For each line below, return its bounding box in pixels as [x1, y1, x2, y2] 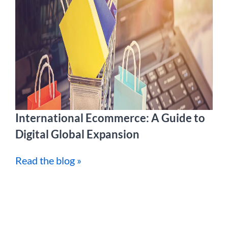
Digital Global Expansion [15, 127, 139, 141]
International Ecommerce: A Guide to [15, 111, 205, 125]
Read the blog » [15, 154, 81, 166]
